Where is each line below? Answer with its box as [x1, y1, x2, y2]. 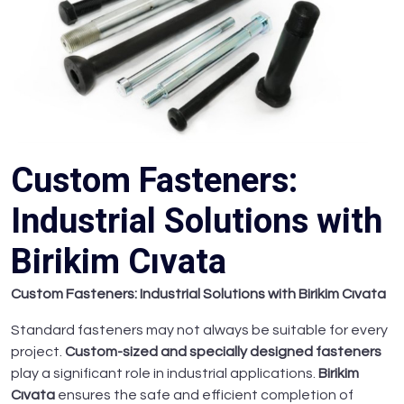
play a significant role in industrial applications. [11, 366, 318, 381]
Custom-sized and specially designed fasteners [65, 344, 381, 360]
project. [11, 344, 65, 360]
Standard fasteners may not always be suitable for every [11, 323, 388, 338]
